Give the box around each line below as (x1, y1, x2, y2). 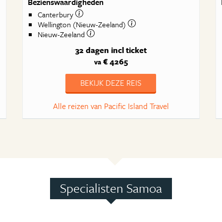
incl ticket (111, 44, 147, 56)
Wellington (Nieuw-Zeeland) (38, 19, 128, 30)
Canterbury (38, 9, 76, 20)
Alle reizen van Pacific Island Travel (53, 100, 169, 112)
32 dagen (75, 44, 109, 56)
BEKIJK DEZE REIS (80, 77, 142, 89)
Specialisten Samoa (60, 179, 162, 198)
